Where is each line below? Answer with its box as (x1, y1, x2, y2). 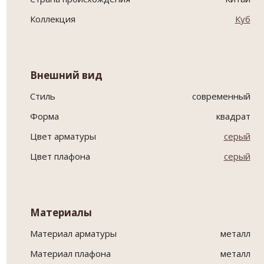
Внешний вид (29, 68, 103, 82)
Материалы (29, 206, 92, 220)
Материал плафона (29, 247, 111, 260)
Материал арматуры (29, 227, 117, 240)
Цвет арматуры (29, 130, 96, 143)
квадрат (216, 110, 250, 123)
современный (192, 90, 250, 103)
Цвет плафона (29, 150, 90, 163)
